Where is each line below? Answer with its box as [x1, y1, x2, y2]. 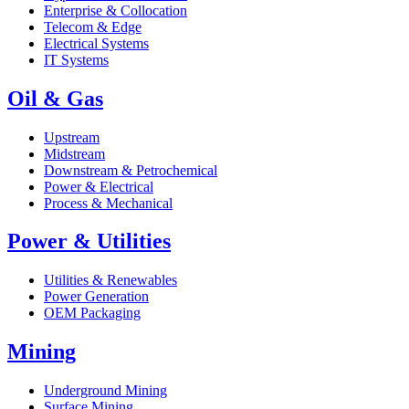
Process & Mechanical [44, 194, 173, 211]
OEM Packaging [44, 305, 141, 321]
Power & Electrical [44, 178, 153, 194]
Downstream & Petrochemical [44, 162, 217, 178]
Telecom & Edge [44, 18, 142, 35]
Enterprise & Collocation [44, 2, 187, 18]
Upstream [44, 129, 100, 145]
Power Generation [44, 288, 149, 305]
